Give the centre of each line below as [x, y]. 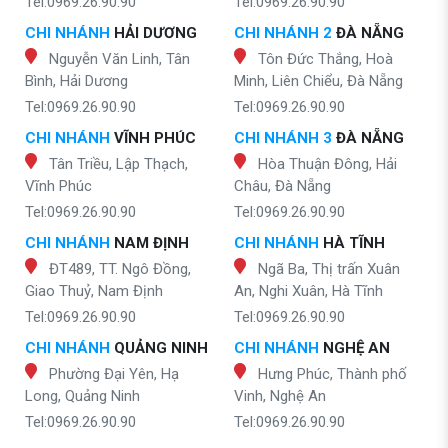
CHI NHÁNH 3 [283, 138]
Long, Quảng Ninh [82, 396]
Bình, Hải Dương [76, 81]
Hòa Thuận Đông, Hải [327, 164]
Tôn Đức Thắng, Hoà [325, 59]
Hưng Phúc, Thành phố [332, 374]
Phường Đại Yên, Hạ [114, 374]
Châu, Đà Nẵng [282, 186]
